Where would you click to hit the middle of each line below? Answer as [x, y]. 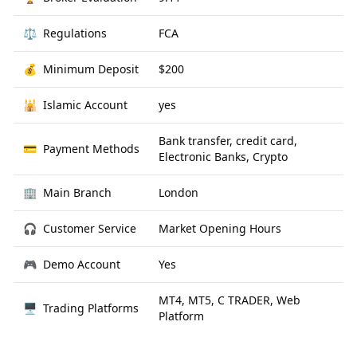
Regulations [75, 33]
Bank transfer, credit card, [228, 141]
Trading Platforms [91, 308]
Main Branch [77, 192]
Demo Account [82, 264]
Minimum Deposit [91, 69]
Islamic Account [85, 105]
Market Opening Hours [220, 228]
